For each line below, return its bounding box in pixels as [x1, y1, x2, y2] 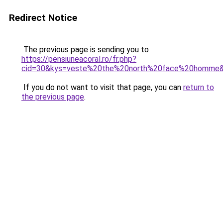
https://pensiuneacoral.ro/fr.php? [21, 54, 136, 64]
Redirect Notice [9, 12, 77, 23]
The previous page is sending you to [21, 45, 149, 54]
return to [183, 83, 214, 92]
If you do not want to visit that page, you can [21, 83, 183, 92]
